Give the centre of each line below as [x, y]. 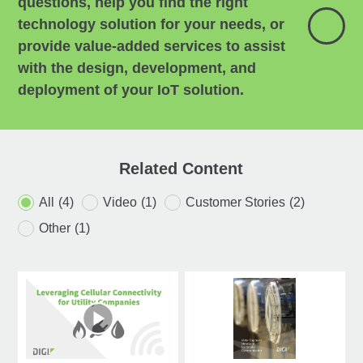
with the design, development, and [137, 68]
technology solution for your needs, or [152, 25]
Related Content [181, 169]
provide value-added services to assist [152, 47]
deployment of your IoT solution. [131, 90]
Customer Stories [236, 203]
